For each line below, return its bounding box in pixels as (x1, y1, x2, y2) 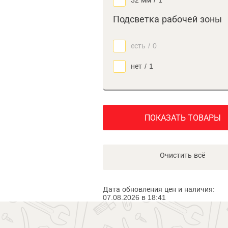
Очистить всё (160, 151, 205, 159)
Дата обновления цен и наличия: (103, 185, 215, 193)
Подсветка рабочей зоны (113, 14, 222, 24)
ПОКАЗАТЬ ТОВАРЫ (144, 113, 221, 122)
